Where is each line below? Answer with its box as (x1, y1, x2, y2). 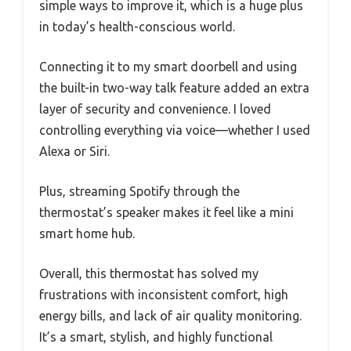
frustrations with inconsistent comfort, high (39, 287, 288, 302)
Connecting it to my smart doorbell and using (39, 59, 297, 74)
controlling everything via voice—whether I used (39, 122, 310, 137)
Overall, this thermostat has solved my (39, 266, 259, 280)
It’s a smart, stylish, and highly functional (39, 329, 273, 344)
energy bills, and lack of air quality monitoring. (39, 308, 302, 323)
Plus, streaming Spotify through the (39, 183, 240, 198)
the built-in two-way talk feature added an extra (39, 80, 309, 95)
